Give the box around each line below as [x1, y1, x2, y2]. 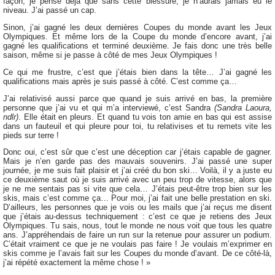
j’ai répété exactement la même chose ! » [3, 258, 150, 268]
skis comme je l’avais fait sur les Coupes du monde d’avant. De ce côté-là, [3, 249, 272, 258]
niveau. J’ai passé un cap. [3, 6, 96, 15]
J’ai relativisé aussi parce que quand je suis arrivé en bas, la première [3, 93, 272, 103]
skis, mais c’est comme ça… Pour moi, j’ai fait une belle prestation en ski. [3, 193, 272, 203]
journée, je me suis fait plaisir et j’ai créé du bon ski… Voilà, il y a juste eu [3, 166, 272, 176]
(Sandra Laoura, [214, 103, 272, 112]
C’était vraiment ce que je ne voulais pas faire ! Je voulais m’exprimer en [3, 239, 272, 249]
